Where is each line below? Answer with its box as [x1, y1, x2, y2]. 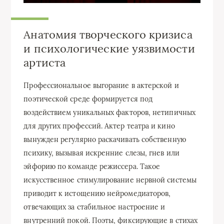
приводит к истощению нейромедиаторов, [23, 188, 171, 198]
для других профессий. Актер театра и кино [23, 121, 175, 130]
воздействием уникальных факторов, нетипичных [23, 107, 195, 117]
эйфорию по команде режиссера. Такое [23, 161, 160, 171]
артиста [23, 55, 65, 70]
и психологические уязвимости [23, 41, 195, 56]
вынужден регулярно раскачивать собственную [23, 134, 186, 144]
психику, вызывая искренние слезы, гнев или [23, 148, 179, 157]
